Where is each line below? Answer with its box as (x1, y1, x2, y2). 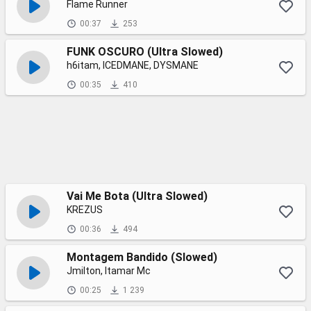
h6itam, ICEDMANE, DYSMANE (67, 60, 199, 71)
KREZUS (67, 204, 103, 215)
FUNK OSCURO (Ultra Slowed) (67, 45, 223, 58)
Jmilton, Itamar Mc (67, 265, 151, 276)
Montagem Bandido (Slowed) (67, 251, 217, 264)
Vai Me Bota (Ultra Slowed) (67, 190, 208, 203)
